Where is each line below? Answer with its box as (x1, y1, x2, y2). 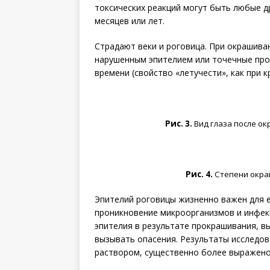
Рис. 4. (185, 169, 215, 180)
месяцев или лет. (95, 15, 165, 27)
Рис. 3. (165, 118, 194, 129)
